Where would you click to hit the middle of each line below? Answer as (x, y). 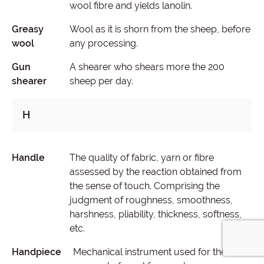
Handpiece (37, 252)
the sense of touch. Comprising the (144, 186)
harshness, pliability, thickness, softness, (155, 214)
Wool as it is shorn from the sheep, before (160, 29)
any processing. (103, 43)
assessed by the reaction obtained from (155, 172)
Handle (28, 158)
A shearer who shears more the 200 (147, 67)
